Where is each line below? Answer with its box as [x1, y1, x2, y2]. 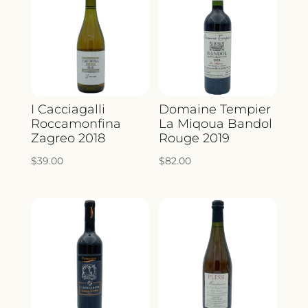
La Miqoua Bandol [159, 116, 273, 132]
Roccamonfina [30, 116, 121, 132]
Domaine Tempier [159, 102, 272, 118]
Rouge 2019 [159, 131, 230, 146]
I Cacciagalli [30, 102, 105, 118]
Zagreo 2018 [30, 131, 105, 146]
